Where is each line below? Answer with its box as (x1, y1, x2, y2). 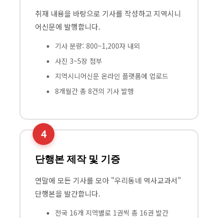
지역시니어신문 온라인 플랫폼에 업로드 (55, 71, 168, 81)
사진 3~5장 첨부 (55, 55, 102, 66)
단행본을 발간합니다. (35, 188, 100, 199)
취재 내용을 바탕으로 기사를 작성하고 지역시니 (35, 8, 181, 18)
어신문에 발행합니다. (35, 21, 100, 32)
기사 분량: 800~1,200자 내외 (55, 40, 140, 51)
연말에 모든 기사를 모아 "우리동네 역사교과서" (35, 175, 181, 185)
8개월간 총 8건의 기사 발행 (55, 86, 134, 96)
